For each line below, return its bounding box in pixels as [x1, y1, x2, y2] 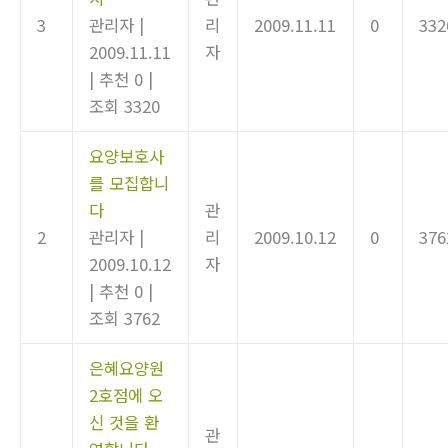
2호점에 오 [89, 382, 164, 407]
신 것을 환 [89, 409, 160, 434]
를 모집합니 [89, 170, 170, 195]
